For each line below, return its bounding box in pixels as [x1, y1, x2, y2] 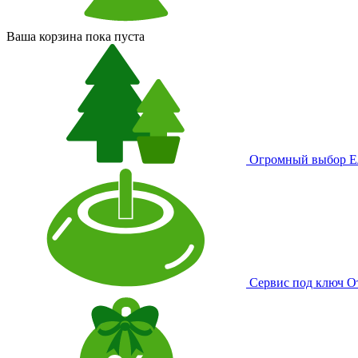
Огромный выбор [249, 153, 346, 166]
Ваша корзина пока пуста [6, 30, 145, 43]
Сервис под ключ [249, 276, 344, 289]
